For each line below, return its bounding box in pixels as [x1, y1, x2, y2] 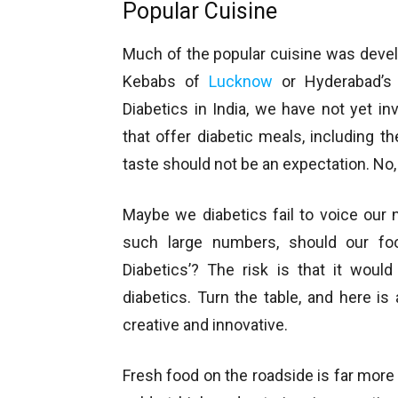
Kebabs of [123, 72, 209, 92]
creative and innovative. [123, 315, 288, 335]
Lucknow [209, 72, 273, 92]
